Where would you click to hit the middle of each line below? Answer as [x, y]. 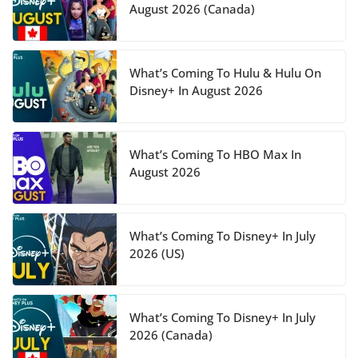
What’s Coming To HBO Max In [215, 154]
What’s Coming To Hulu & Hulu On [225, 72]
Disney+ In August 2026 [196, 90]
